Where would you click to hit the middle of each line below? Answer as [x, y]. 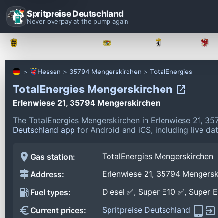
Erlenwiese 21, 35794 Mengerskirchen [87, 102]
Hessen [49, 72]
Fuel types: [50, 192]
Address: [47, 174]
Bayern [129, 43]
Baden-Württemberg [56, 43]
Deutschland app [44, 130]
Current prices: [58, 210]
